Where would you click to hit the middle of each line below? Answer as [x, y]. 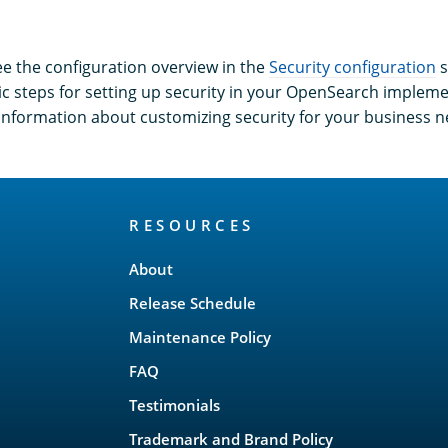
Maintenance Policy [200, 337]
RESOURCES [192, 225]
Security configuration [352, 67]
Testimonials [174, 405]
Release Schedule [192, 303]
